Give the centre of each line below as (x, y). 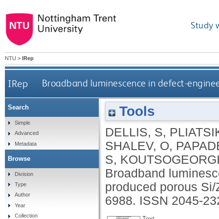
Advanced (26, 133)
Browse (19, 158)
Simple (22, 122)
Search (18, 108)
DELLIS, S (134, 132)
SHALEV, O (137, 146)
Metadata (25, 143)
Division (24, 174)
